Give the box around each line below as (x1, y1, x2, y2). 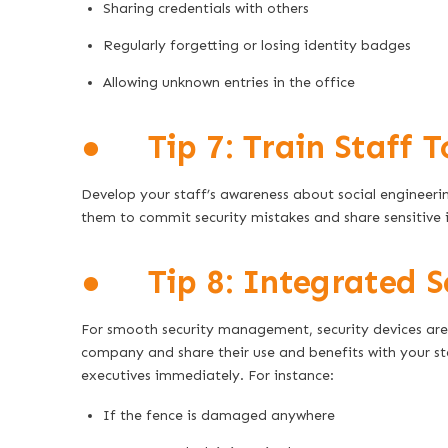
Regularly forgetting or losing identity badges (103, 37, 412, 55)
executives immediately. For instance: (80, 367, 334, 385)
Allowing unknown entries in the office (103, 74, 356, 92)
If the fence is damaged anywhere (103, 407, 336, 425)
